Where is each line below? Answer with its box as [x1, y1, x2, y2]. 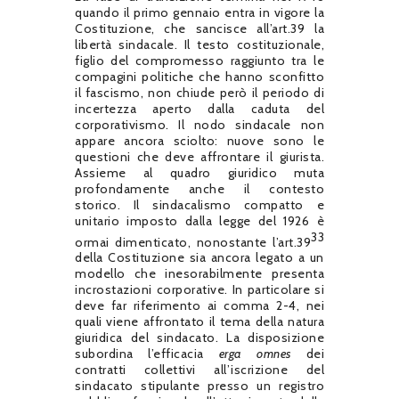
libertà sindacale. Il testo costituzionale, [75, 36, 324, 53]
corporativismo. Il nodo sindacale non [75, 116, 324, 133]
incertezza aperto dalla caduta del [75, 100, 324, 117]
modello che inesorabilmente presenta [75, 265, 324, 282]
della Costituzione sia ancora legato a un [75, 249, 324, 266]
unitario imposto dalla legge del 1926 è [75, 212, 324, 229]
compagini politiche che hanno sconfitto [75, 68, 324, 85]
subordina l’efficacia [75, 346, 219, 362]
